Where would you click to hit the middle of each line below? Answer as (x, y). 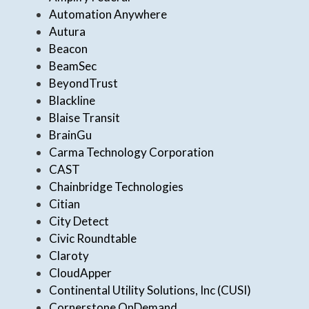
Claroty (69, 256)
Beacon (68, 49)
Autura (67, 32)
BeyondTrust (83, 83)
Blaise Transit (84, 118)
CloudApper (80, 273)
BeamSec (73, 66)
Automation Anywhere (108, 14)
